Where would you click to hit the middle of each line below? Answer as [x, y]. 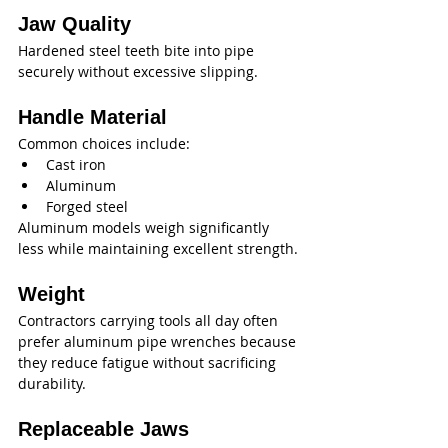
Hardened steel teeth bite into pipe [138, 50]
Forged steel [87, 206]
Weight [51, 294]
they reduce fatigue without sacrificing [149, 362]
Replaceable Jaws [103, 429]
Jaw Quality [74, 24]
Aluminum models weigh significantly [145, 227]
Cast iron [76, 164]
